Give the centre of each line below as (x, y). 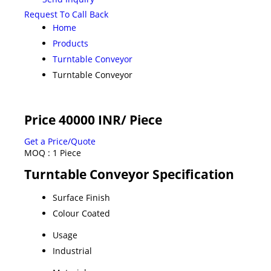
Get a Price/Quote (60, 141)
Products (70, 43)
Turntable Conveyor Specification (129, 174)
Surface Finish (81, 197)
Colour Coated (81, 213)
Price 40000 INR (73, 119)
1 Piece (67, 152)
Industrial (72, 250)
